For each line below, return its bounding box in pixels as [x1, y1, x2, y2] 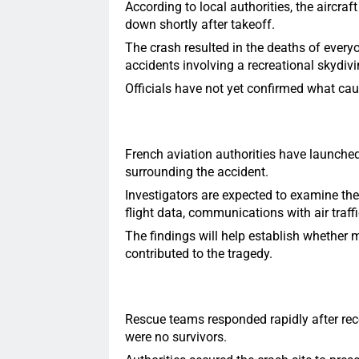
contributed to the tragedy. [124, 245, 272, 261]
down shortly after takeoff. [124, 17, 275, 33]
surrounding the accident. [124, 164, 268, 180]
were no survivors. [124, 329, 227, 345]
